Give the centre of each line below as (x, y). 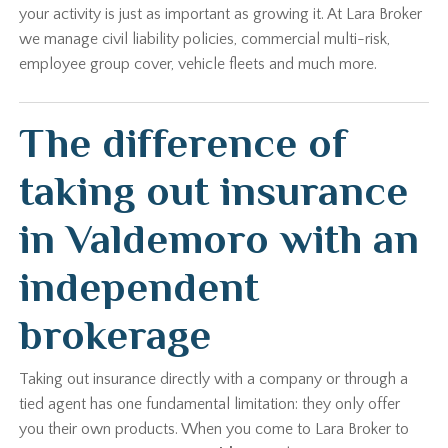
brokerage (115, 334)
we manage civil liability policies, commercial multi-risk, (205, 39)
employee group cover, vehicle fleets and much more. (198, 64)
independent (139, 286)
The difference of (183, 142)
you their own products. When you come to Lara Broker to (214, 429)
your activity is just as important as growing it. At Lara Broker (221, 14)
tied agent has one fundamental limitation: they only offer (210, 404)
